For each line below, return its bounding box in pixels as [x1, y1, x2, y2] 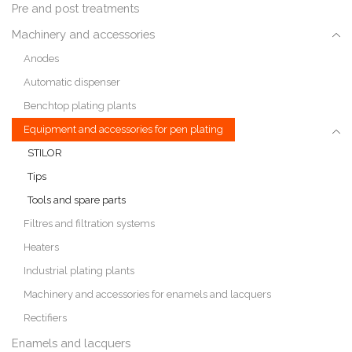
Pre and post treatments [12, 2, 139, 16]
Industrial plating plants [24, 265, 134, 277]
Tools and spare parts [27, 194, 126, 207]
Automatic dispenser [24, 76, 120, 89]
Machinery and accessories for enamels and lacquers [24, 288, 271, 301]
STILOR [27, 147, 62, 159]
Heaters [24, 241, 59, 254]
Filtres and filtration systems [24, 218, 155, 230]
